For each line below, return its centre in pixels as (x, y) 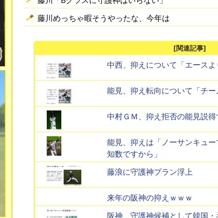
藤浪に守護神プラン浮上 (150, 172)
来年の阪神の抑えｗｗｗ (150, 197)
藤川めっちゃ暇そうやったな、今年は (103, 18)
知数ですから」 (134, 154)
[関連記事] (190, 48)
